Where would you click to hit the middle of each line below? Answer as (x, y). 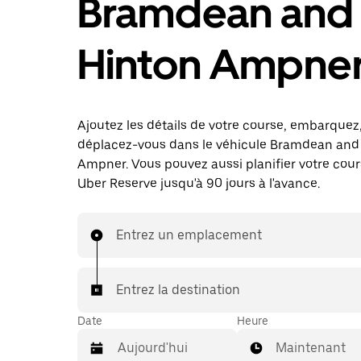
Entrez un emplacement (189, 235)
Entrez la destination (178, 290)
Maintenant (311, 348)
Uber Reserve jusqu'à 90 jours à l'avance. (199, 183)
